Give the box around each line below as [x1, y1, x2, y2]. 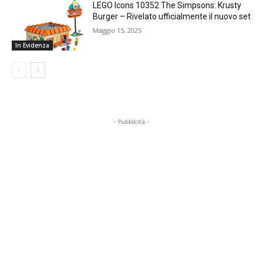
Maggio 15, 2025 [93, 26, 142, 35]
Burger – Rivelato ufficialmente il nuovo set [93, 12, 251, 22]
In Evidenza [15, 41, 49, 50]
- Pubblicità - [113, 118, 150, 126]
